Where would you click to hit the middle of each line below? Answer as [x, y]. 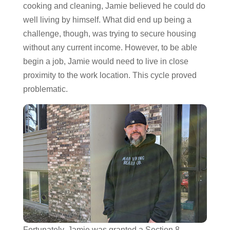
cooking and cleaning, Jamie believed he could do [114, 6]
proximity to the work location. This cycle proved [110, 75]
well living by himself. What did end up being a [107, 20]
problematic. [45, 89]
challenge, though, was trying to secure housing [109, 34]
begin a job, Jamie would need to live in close [106, 61]
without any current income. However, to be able [110, 47]
